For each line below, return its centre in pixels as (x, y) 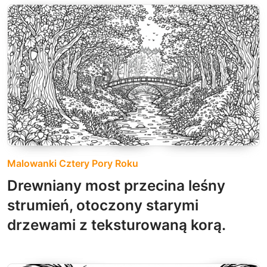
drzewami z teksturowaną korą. (117, 225)
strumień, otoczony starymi (103, 205)
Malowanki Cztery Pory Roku (73, 164)
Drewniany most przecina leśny (116, 186)
